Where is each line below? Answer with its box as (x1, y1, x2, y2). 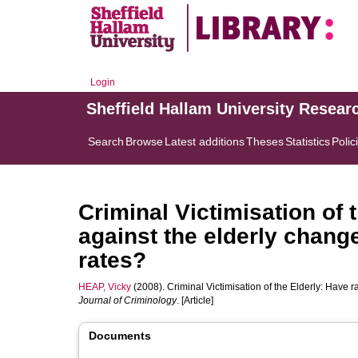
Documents (89, 329, 151, 342)
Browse (125, 135, 163, 148)
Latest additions (165, 135, 245, 148)
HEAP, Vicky (78, 281, 131, 292)
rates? (78, 248, 146, 272)
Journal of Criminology (78, 295, 177, 306)
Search (88, 135, 124, 148)
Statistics (285, 135, 330, 148)
